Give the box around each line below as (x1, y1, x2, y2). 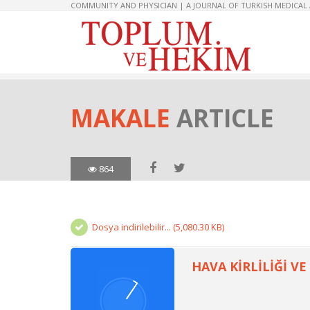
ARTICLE (176, 102, 274, 134)
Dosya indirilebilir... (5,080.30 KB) (92, 221, 224, 233)
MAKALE (71, 102, 176, 134)
